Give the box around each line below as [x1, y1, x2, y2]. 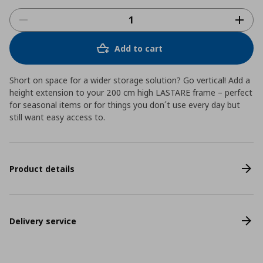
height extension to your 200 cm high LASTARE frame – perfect [9, 87, 252, 98]
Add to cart [114, 42, 163, 54]
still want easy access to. [9, 112, 105, 123]
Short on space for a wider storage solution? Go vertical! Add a [9, 75, 250, 86]
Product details [9, 163, 75, 174]
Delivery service [9, 215, 76, 227]
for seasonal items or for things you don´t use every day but [9, 99, 240, 110]
